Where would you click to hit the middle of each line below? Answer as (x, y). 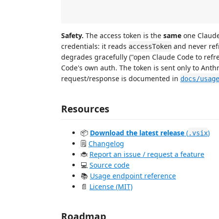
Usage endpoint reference (133, 175)
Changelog (106, 143)
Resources (85, 109)
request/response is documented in (121, 78)
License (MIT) (111, 186)
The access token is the (123, 35)
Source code (109, 165)
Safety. (72, 35)
